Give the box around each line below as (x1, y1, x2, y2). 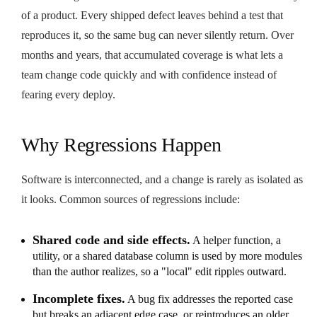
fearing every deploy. (21, 88, 115, 100)
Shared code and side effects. (33, 232, 190, 247)
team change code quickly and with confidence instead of (21, 68, 277, 81)
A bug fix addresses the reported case (125, 292, 293, 305)
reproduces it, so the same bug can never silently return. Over (21, 28, 294, 41)
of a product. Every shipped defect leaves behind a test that (21, 8, 283, 21)
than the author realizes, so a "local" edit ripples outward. (33, 265, 287, 277)
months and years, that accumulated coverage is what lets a (21, 48, 283, 61)
